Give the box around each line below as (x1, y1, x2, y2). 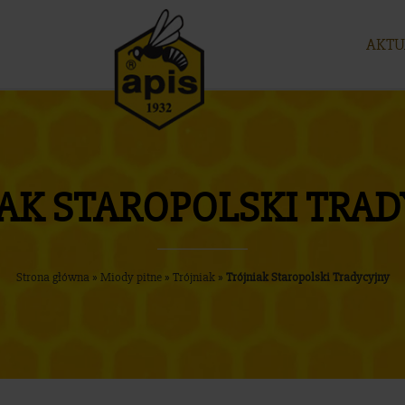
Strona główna (15, 269, 89, 285)
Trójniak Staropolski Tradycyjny (225, 269, 390, 285)
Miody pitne (99, 269, 162, 285)
